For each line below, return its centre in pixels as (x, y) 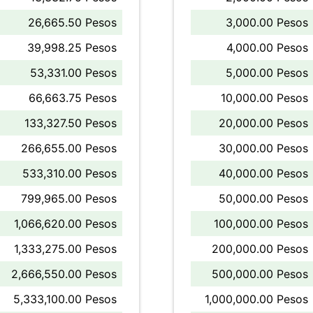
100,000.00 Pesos (261, 224)
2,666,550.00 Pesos (64, 274)
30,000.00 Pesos (263, 148)
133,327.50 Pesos (71, 123)
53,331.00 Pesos (73, 73)
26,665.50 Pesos (72, 22)
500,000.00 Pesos (260, 274)
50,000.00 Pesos (263, 198)
